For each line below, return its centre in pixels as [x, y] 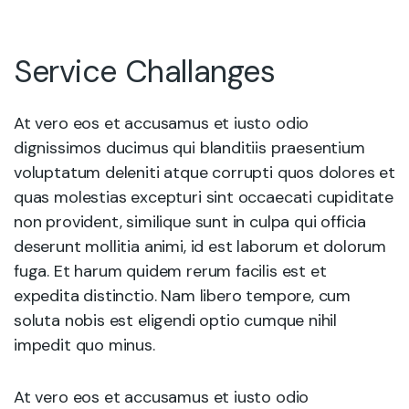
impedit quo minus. [84, 345]
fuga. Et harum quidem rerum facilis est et [170, 271]
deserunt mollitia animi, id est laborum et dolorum [200, 246]
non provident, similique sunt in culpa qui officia [190, 221]
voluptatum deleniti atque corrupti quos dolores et [205, 172]
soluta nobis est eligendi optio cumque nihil [176, 320]
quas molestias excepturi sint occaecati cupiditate [204, 197]
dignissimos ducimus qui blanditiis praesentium [189, 147]
